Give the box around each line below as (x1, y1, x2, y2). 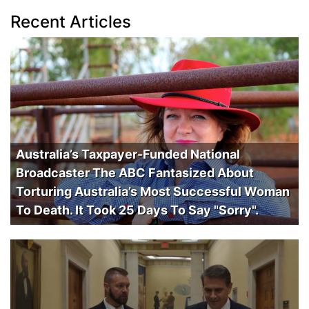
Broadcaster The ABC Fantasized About (16, 165, 254, 180)
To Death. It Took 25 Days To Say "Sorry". (16, 202, 259, 217)
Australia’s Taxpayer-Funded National (16, 146, 240, 161)
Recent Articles (10, 12, 131, 32)
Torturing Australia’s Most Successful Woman (16, 183, 290, 199)
